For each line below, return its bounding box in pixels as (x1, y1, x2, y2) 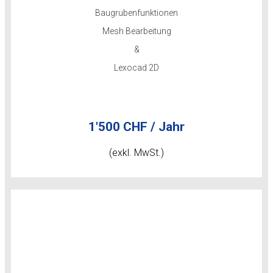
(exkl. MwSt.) (109, 147, 164, 158)
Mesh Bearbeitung (102, 26, 171, 36)
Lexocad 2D (114, 63, 159, 73)
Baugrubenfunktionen (95, 8, 178, 18)
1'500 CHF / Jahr (88, 119, 185, 134)
